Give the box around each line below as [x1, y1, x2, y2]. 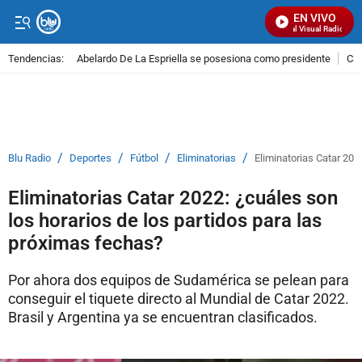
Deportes [69, 152, 112, 164]
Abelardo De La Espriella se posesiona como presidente [77, 52, 330, 65]
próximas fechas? [8, 232, 163, 255]
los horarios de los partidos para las [8, 209, 322, 232]
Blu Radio [8, 152, 51, 164]
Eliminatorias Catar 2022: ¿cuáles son [8, 187, 338, 209]
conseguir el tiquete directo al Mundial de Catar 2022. [8, 290, 349, 307]
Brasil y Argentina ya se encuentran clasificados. [8, 309, 318, 326]
